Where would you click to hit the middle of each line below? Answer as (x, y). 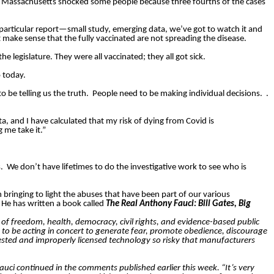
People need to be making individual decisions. (177, 94)
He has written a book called (54, 204)
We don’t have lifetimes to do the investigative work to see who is (127, 168)
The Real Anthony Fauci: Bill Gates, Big (178, 204)
